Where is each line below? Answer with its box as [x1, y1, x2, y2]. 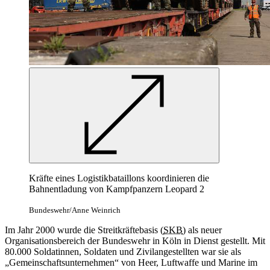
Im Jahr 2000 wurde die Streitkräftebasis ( [5, 224, 163, 235]
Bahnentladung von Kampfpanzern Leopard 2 [29, 183, 204, 194]
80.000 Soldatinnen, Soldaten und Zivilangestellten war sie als [5, 246, 241, 257]
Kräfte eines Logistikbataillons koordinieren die [29, 172, 209, 183]
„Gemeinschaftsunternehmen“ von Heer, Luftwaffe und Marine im [5, 257, 257, 268]
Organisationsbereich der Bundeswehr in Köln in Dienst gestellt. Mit [5, 235, 265, 246]
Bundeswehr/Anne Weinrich [29, 205, 121, 215]
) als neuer [183, 224, 222, 235]
